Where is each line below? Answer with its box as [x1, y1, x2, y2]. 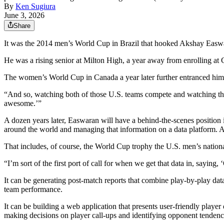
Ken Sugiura [15, 2, 55, 11]
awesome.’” [4, 99, 41, 108]
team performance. [4, 185, 62, 194]
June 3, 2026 [4, 11, 44, 20]
